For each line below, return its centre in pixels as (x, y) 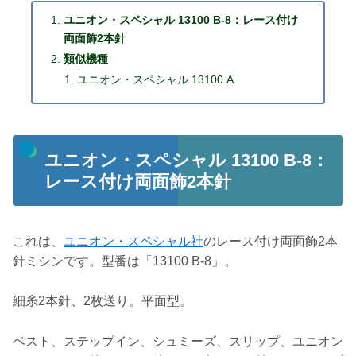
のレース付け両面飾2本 (271, 241)
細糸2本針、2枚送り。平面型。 (103, 301)
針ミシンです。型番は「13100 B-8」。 (125, 261)
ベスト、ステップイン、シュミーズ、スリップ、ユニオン (178, 342)
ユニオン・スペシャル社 (133, 241)
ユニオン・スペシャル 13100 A (155, 80)
